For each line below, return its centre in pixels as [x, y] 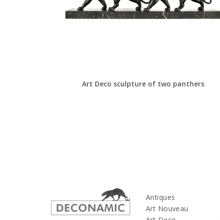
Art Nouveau [167, 208]
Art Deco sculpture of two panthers [143, 83]
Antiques [161, 197]
